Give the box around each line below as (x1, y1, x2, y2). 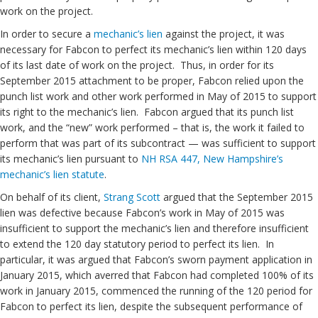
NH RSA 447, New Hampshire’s (138, 152, 283, 165)
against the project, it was (163, 27, 285, 40)
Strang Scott (104, 190, 160, 204)
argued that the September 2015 (160, 190, 313, 204)
